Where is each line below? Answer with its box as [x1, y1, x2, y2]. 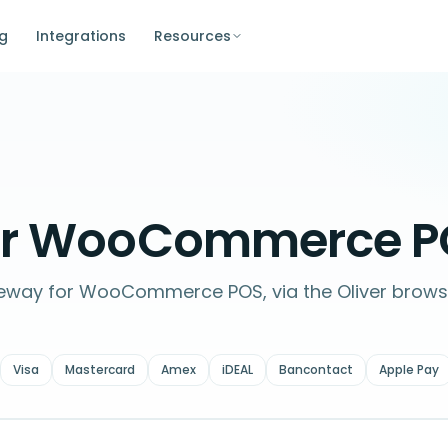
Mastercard [65, 361, 135, 378]
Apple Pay [379, 361, 439, 378]
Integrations [35, 25, 126, 46]
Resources [153, 25, 231, 46]
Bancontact [279, 361, 353, 378]
